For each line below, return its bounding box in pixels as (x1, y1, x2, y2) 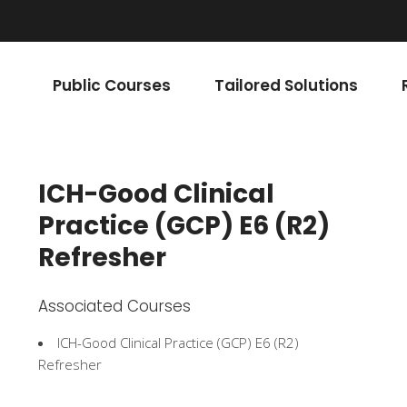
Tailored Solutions (214, 74, 358, 95)
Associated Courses (38, 295, 191, 317)
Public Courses (53, 74, 171, 95)
